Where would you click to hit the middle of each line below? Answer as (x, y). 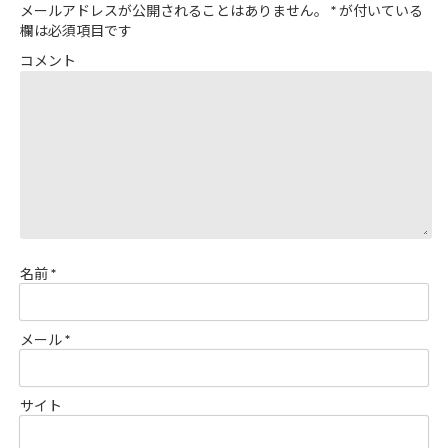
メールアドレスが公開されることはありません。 (174, 10)
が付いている (379, 10)
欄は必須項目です (76, 30)
